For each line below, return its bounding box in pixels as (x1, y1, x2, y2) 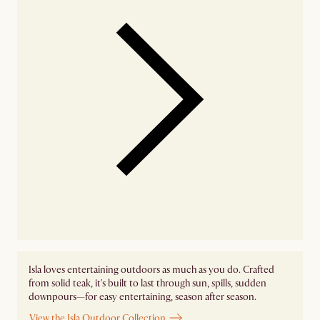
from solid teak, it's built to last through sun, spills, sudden (29, 276, 266, 289)
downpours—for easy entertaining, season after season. (29, 290, 256, 303)
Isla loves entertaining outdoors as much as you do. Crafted (29, 263, 274, 276)
